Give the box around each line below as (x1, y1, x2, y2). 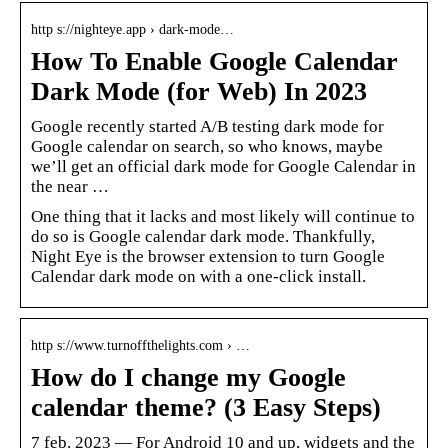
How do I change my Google (31, 362, 346, 392)
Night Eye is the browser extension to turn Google (31, 246, 385, 266)
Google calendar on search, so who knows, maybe (31, 136, 383, 156)
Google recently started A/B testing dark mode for (31, 116, 384, 136)
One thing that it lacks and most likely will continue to (31, 206, 415, 226)
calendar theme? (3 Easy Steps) (31, 392, 381, 422)
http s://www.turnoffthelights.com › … (31, 337, 250, 353)
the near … (31, 176, 109, 196)
